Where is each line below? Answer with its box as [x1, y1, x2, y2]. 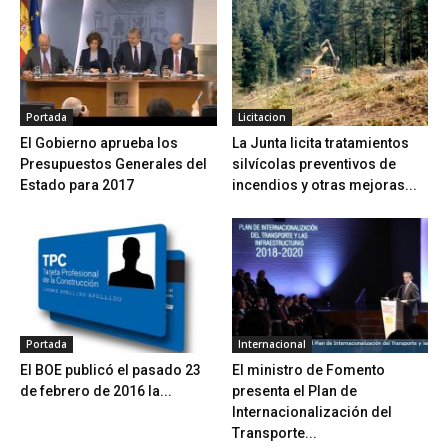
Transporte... [231, 424, 317, 441]
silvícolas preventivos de [231, 155, 396, 172]
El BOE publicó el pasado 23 [20, 361, 201, 378]
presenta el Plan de [231, 382, 357, 399]
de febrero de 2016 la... [20, 382, 172, 399]
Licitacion [237, 109, 286, 124]
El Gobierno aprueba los [20, 134, 178, 151]
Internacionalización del [231, 403, 392, 420]
